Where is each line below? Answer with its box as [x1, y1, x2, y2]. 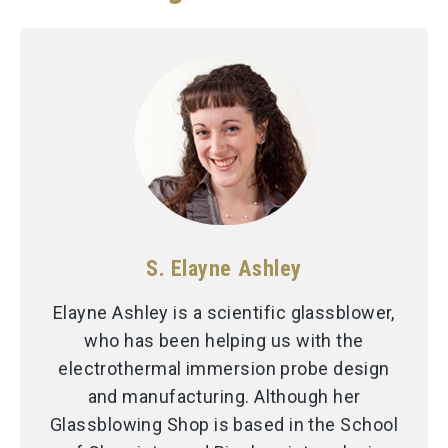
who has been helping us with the [84, 330, 364, 352]
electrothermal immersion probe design [58, 358, 390, 380]
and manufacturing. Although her [87, 386, 361, 408]
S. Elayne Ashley [146, 255, 302, 282]
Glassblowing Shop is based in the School [49, 414, 398, 436]
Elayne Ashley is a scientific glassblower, [53, 302, 395, 324]
